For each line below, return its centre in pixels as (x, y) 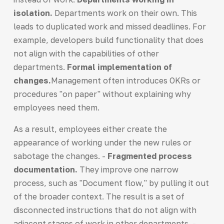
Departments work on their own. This (124, 13)
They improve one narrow (128, 169)
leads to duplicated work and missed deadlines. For (109, 26)
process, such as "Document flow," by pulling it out (111, 183)
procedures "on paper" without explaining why (102, 94)
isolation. (33, 13)
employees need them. (56, 107)
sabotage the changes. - (60, 156)
